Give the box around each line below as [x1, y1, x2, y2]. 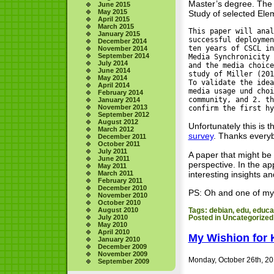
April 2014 [97, 81, 130, 89]
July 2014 [97, 59, 128, 67]
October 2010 [97, 199, 141, 207]
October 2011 [97, 140, 140, 148]
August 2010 [97, 206, 138, 214]
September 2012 [97, 111, 149, 119]
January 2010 [97, 235, 140, 243]
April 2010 [97, 228, 130, 236]
